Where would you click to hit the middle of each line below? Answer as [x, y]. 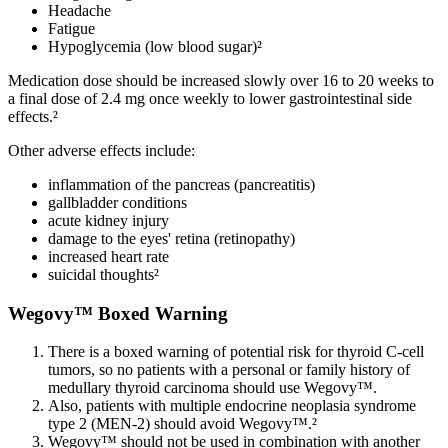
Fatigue [71, 28]
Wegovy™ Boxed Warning [118, 313]
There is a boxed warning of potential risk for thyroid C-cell [236, 352]
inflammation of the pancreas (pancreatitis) [181, 184]
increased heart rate [108, 256]
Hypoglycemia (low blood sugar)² [155, 46]
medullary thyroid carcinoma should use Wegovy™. [212, 388]
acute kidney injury [108, 220]
